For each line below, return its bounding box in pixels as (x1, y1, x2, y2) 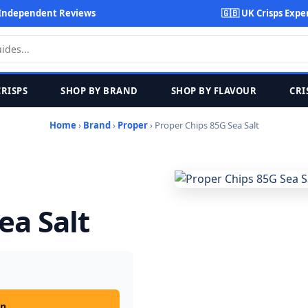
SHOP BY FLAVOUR (170, 85, 256, 97)
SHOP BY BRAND (60, 85, 138, 97)
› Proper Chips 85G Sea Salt (147, 119, 259, 131)
